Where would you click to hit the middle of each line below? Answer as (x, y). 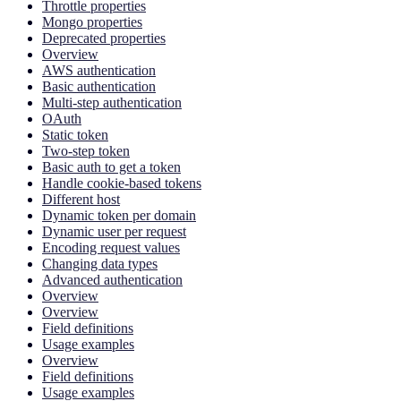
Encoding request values (111, 247)
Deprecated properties (104, 38)
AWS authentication (99, 70)
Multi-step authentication (112, 102)
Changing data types (100, 263)
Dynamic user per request (114, 231)
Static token (75, 134)
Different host (81, 199)
